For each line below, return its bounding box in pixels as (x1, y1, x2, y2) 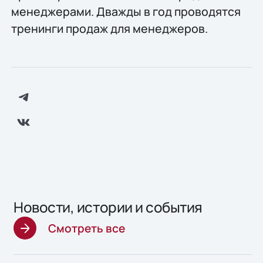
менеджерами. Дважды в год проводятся (11, 3, 241, 19)
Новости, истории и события (14, 197, 203, 217)
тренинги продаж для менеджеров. (11, 20, 208, 36)
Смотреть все (48, 220, 126, 236)
